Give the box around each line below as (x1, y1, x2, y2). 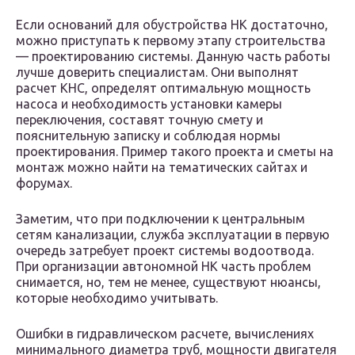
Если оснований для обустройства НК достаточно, (16, 17, 328, 32)
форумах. (16, 176, 72, 191)
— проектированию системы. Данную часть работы (16, 49, 330, 64)
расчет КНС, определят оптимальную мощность (16, 81, 311, 96)
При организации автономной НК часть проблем (16, 259, 311, 274)
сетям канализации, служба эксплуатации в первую (16, 227, 330, 242)
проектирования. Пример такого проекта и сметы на (16, 144, 334, 159)
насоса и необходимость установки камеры (16, 97, 282, 112)
